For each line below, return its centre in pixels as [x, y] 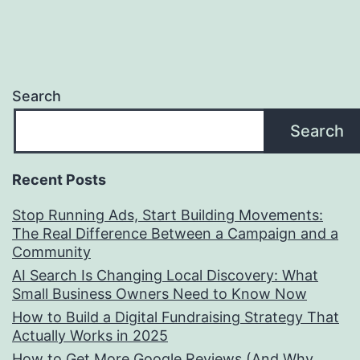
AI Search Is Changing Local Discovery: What [165, 276]
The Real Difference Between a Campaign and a [175, 234]
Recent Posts [59, 180]
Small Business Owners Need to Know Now [160, 294]
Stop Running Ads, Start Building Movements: [168, 215]
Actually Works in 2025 [90, 336]
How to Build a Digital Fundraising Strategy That [176, 317]
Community [51, 252]
